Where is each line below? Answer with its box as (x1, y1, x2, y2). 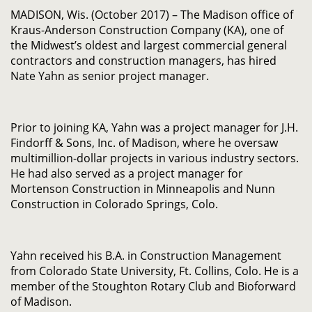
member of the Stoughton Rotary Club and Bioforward (10, 279, 296, 294)
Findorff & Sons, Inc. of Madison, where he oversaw (10, 135, 278, 150)
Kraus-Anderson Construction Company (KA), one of (10, 22, 283, 38)
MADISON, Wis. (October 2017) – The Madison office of (10, 7, 293, 22)
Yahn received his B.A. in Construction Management (10, 248, 281, 263)
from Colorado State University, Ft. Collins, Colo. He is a (10, 263, 299, 279)
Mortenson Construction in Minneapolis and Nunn (10, 181, 275, 196)
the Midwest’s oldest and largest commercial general (10, 38, 287, 53)
